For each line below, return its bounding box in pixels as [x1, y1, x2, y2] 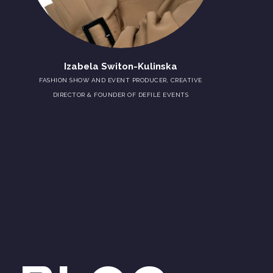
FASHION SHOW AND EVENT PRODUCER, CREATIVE [39, 77, 202, 83]
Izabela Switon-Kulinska [64, 61, 177, 72]
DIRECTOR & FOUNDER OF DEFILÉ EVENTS [52, 91, 189, 98]
